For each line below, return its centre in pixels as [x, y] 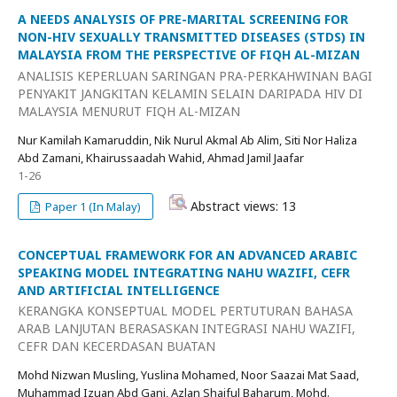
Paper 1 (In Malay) [92, 206]
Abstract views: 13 [242, 206]
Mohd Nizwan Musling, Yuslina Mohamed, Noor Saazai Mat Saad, [188, 375]
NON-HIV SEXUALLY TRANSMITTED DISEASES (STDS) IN [191, 37]
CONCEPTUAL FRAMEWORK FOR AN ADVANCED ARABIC [187, 254]
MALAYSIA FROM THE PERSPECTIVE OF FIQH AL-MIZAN [189, 54]
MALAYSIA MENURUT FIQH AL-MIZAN [129, 111]
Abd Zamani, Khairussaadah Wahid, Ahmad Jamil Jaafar [161, 157]
